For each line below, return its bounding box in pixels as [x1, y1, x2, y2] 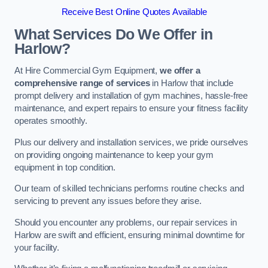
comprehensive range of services [14, 78, 150, 89]
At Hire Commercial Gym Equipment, [14, 66, 160, 76]
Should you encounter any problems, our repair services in [14, 217, 237, 227]
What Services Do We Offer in [14, 26, 213, 42]
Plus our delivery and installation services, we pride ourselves [14, 137, 248, 147]
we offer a [160, 66, 200, 76]
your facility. [14, 242, 59, 252]
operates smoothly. [14, 116, 87, 126]
